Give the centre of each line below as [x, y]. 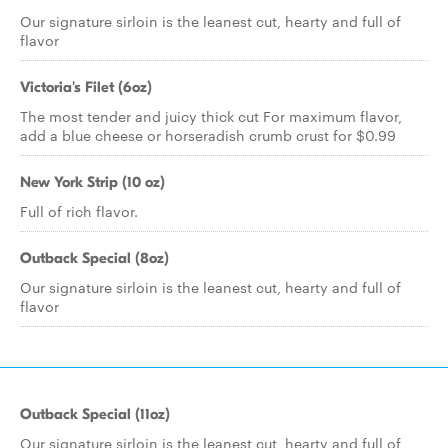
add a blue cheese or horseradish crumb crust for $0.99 [208, 135]
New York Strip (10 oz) [92, 182]
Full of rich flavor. [79, 211]
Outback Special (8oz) [94, 258]
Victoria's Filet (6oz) [86, 87]
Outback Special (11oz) [95, 414]
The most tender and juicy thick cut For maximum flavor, [211, 116]
